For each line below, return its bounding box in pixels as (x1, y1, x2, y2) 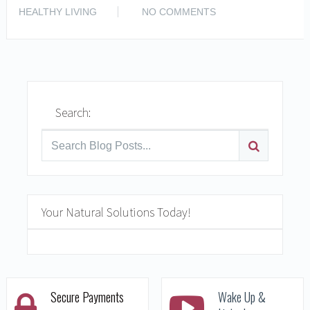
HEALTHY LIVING (18, 6, 97, 18)
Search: (55, 104, 91, 121)
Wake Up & (217, 287, 266, 306)
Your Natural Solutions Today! (41, 204, 191, 221)
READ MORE (234, 5, 293, 17)
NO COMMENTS (141, 6, 216, 18)
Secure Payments (50, 287, 124, 306)
